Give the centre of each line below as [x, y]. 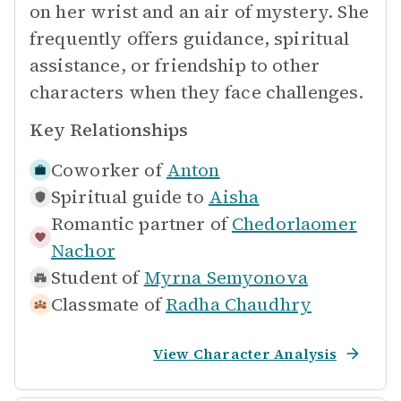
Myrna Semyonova [226, 277]
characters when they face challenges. [197, 92]
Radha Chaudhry [239, 304]
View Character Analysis [245, 354]
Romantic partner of [139, 224]
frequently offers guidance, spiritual [190, 38]
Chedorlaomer [294, 224]
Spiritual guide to [128, 197]
